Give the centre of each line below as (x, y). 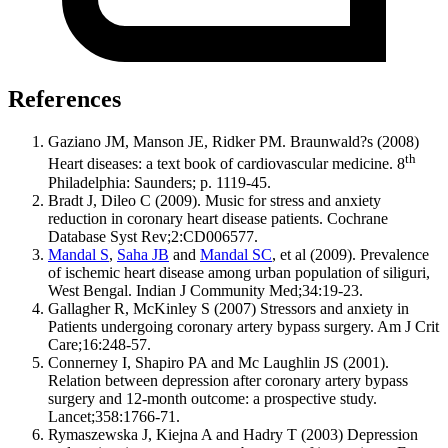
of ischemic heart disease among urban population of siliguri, (239, 272)
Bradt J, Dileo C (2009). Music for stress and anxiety (214, 200)
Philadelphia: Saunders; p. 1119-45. (159, 182)
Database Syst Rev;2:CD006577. (153, 236)
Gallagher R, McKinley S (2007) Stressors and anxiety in (228, 308)
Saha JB (143, 254)
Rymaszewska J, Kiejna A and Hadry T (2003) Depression (233, 434)
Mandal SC (236, 254)
